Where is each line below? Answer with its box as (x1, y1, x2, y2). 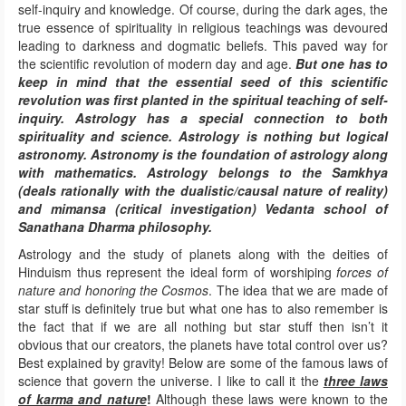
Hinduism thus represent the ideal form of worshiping (18, 263, 337, 282)
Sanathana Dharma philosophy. (18, 217, 212, 237)
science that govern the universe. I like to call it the (18, 372, 324, 391)
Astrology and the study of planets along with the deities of (18, 245, 388, 264)
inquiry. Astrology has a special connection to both (18, 109, 388, 128)
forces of (336, 263, 389, 282)
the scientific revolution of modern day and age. (18, 54, 296, 73)
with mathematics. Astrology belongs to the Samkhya (18, 163, 388, 182)
